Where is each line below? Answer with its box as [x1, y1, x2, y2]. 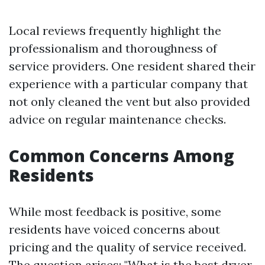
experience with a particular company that [9, 76, 248, 91]
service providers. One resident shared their [9, 59, 256, 73]
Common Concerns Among [9, 144, 234, 167]
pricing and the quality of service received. [9, 240, 246, 254]
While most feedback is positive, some [9, 204, 221, 219]
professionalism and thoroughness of [9, 41, 217, 56]
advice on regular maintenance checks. [9, 112, 226, 127]
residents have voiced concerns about [9, 222, 220, 237]
